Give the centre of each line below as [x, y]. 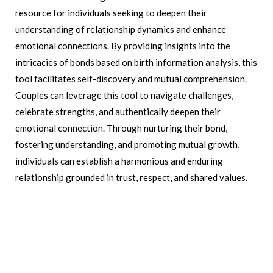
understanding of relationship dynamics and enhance [121, 29]
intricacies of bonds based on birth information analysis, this [136, 62]
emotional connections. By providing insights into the [123, 45]
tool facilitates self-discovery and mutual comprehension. [131, 78]
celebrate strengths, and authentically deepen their [118, 111]
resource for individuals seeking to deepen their [111, 12]
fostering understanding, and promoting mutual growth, [127, 144]
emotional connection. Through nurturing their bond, [121, 128]
